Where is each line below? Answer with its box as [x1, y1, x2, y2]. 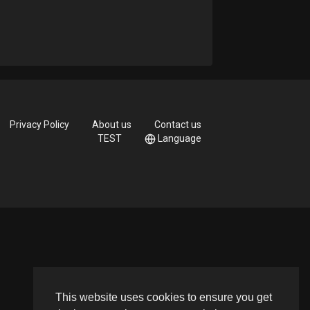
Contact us [154, 119, 201, 131]
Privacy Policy [9, 119, 69, 131]
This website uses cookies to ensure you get [55, 291, 272, 304]
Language [157, 133, 201, 145]
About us [91, 119, 131, 131]
